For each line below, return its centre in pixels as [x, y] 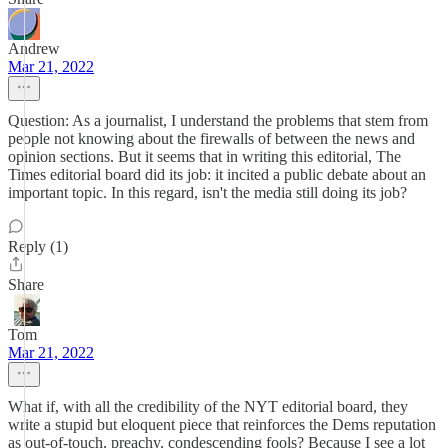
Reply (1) [38, 246]
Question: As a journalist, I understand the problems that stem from [218, 120]
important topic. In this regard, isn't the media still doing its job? [207, 192]
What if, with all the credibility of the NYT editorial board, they [208, 406]
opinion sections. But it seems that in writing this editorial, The [204, 156]
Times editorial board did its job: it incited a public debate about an [217, 174]
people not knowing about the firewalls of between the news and [211, 138]
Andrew [34, 48]
